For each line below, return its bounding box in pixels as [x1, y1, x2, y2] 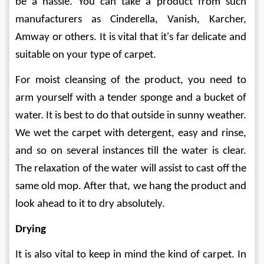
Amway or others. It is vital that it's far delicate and [15, 31, 249, 43]
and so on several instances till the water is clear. [15, 145, 249, 157]
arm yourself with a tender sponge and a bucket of [15, 92, 249, 104]
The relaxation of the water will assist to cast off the [15, 163, 249, 174]
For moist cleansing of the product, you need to [15, 74, 249, 86]
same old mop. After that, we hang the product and [15, 180, 249, 192]
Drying [15, 223, 46, 235]
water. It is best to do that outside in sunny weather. [15, 110, 249, 121]
